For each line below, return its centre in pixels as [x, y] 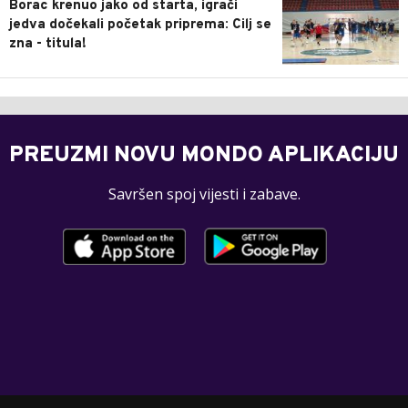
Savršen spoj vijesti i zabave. [204, 194]
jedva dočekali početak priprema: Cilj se [140, 25]
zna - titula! [48, 44]
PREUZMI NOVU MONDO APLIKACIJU [204, 156]
